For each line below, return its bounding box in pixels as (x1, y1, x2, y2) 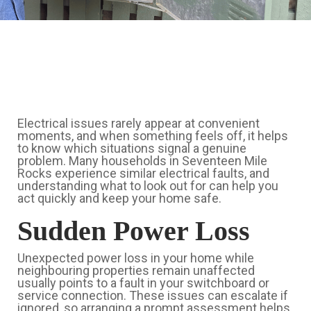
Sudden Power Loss (17, 215, 250, 246)
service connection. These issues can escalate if (17, 288, 288, 303)
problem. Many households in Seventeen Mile (17, 153, 267, 168)
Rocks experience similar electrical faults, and (17, 166, 269, 180)
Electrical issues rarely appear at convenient (17, 116, 260, 131)
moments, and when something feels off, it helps (17, 128, 288, 143)
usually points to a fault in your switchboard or (17, 276, 269, 290)
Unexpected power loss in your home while (17, 251, 254, 265)
